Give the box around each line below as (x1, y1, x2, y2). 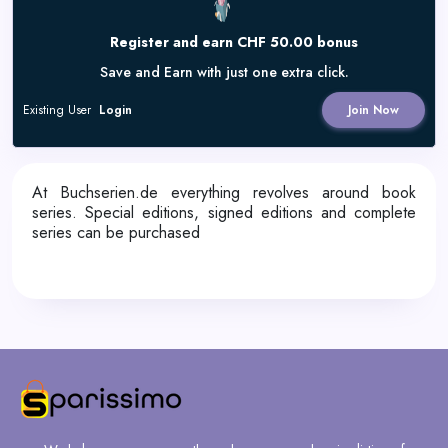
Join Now (348, 101, 399, 119)
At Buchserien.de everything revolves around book (32, 181, 416, 204)
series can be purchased (32, 221, 200, 244)
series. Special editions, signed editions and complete (32, 201, 416, 224)
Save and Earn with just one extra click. (99, 62, 349, 82)
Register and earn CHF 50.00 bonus (110, 32, 358, 52)
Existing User (23, 101, 95, 119)
